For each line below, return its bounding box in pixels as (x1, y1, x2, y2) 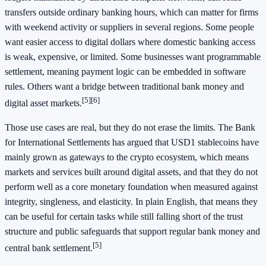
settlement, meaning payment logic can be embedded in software (5, 66, 246, 77)
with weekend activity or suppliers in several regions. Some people (5, 21, 254, 32)
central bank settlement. (5, 243, 93, 254)
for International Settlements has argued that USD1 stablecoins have (5, 137, 259, 147)
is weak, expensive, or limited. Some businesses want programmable (5, 51, 261, 62)
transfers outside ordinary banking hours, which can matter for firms (5, 7, 258, 17)
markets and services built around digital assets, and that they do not (5, 166, 258, 177)
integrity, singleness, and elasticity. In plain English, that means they (5, 196, 258, 207)
